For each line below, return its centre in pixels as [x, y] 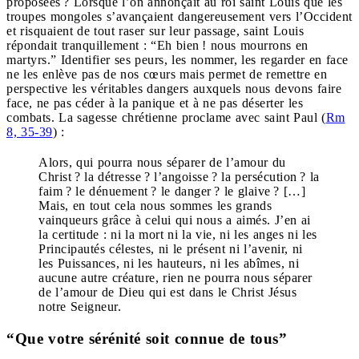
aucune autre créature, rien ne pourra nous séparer [175, 277]
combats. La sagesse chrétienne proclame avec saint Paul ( [166, 117]
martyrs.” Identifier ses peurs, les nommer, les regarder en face [177, 59]
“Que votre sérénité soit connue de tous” [147, 338]
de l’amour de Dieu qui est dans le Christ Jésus [167, 292]
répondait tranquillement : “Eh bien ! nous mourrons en [157, 45]
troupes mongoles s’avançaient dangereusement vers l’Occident [179, 16]
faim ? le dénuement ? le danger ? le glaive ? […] [172, 191]
